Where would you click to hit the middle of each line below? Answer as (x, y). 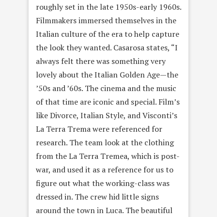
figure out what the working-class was (103, 183)
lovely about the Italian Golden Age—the (107, 74)
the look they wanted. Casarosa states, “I (107, 47)
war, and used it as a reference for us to (105, 169)
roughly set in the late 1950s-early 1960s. (108, 7)
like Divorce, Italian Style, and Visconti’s (107, 115)
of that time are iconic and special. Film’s (108, 101)
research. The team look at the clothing (105, 142)
